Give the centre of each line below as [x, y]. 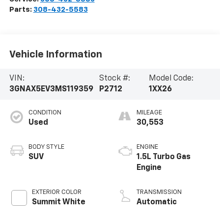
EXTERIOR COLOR [56, 192]
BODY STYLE [46, 147]
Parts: [21, 10]
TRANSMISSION [159, 192]
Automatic [157, 203]
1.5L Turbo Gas [164, 157]
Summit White [58, 203]
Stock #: [114, 79]
